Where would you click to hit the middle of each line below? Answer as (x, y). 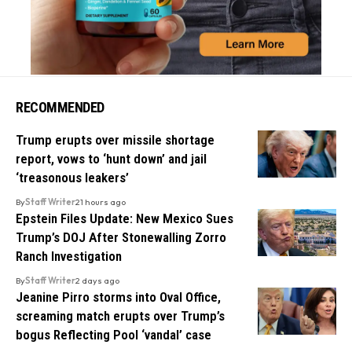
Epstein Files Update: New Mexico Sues (125, 218)
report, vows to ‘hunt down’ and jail (111, 158)
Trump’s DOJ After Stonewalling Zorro (121, 237)
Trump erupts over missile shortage (115, 139)
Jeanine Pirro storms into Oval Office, (118, 297)
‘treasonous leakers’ (72, 177)
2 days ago (97, 280)
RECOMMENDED (60, 107)
